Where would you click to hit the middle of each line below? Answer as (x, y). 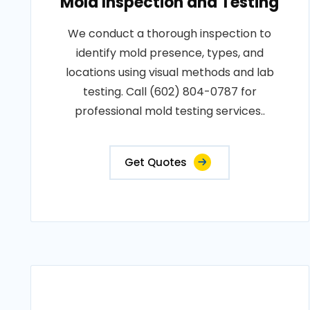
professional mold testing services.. (170, 111)
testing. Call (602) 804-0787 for (170, 92)
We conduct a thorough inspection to (170, 34)
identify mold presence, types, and (170, 53)
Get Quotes (156, 162)
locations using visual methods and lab (170, 72)
